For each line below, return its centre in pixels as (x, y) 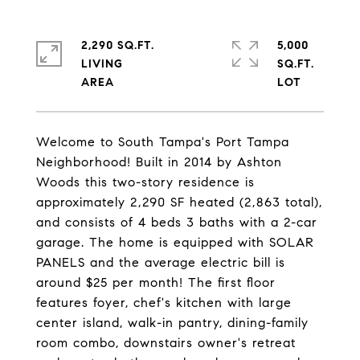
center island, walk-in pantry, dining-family (172, 323)
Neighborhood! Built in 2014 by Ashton (159, 162)
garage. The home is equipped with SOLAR (175, 242)
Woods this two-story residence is (145, 182)
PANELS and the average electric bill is (161, 262)
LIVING (102, 64)
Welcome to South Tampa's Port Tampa (163, 142)
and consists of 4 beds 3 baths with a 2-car (177, 222)
